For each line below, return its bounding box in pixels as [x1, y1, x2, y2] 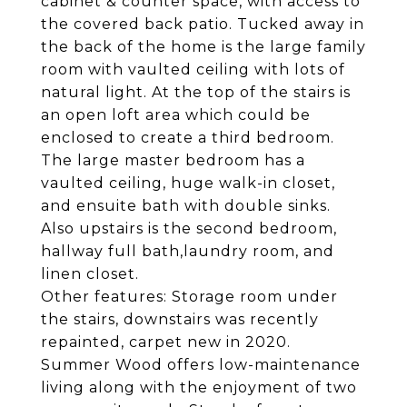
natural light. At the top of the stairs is [41, 84, 351, 101]
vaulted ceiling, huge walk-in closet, [41, 174, 335, 192]
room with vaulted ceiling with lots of [41, 61, 345, 78]
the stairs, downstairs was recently [41, 311, 319, 328]
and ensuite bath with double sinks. [41, 197, 331, 214]
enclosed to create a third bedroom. [41, 129, 334, 146]
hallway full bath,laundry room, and [41, 243, 334, 260]
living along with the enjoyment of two [41, 379, 357, 396]
